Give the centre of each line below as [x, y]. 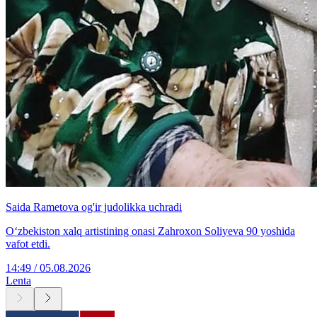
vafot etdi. [28, 244]
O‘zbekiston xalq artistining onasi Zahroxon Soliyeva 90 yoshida [150, 231]
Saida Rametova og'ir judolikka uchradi [94, 207]
